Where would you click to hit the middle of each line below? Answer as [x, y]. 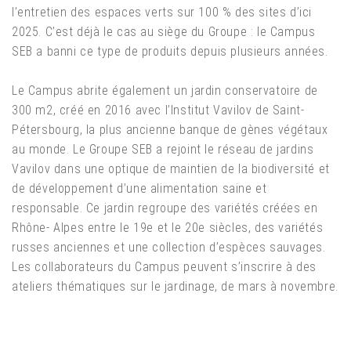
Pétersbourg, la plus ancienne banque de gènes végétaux [170, 130]
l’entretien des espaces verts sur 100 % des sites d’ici [162, 13]
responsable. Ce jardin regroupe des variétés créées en [165, 208]
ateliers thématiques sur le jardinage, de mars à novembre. [175, 287]
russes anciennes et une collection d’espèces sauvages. [169, 248]
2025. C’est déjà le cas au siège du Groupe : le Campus [164, 32]
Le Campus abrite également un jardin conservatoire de [165, 91]
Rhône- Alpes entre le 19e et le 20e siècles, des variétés [168, 228]
